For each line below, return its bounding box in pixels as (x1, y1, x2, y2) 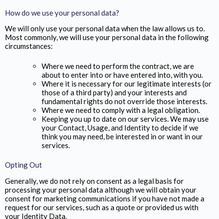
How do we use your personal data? (5, 8, 119, 17)
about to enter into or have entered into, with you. (42, 70, 203, 79)
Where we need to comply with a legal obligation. (42, 105, 200, 114)
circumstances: (5, 42, 53, 50)
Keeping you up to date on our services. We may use (42, 114, 209, 123)
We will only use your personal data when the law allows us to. (5, 24, 205, 33)
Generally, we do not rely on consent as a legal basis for (5, 176, 184, 185)
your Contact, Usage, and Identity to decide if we (42, 123, 198, 132)
